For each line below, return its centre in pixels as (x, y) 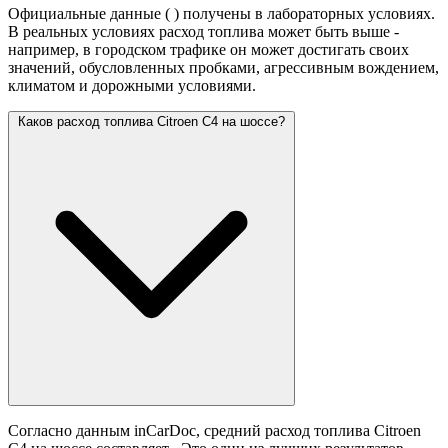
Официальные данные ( (91, 14)
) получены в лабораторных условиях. (304, 14)
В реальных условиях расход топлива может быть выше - (203, 32)
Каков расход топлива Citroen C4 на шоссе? (151, 122)
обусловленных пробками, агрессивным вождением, (259, 68)
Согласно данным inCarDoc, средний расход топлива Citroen (214, 431)
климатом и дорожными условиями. (132, 86)
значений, (43, 68)
